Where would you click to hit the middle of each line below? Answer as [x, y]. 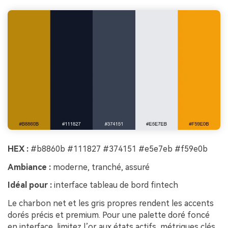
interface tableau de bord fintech [115, 185]
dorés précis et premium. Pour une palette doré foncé [109, 215]
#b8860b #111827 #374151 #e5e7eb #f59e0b [118, 149]
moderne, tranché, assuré [100, 167]
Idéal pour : [30, 185]
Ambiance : [29, 167]
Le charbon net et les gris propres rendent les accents [111, 204]
